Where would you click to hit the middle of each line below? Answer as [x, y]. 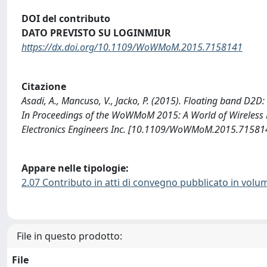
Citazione [44, 86]
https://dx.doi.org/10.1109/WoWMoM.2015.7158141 [132, 47]
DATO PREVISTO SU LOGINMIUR [96, 33]
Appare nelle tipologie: [75, 168]
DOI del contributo [66, 19]
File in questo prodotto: [69, 236]
